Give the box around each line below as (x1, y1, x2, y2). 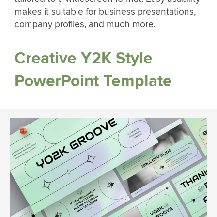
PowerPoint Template (15, 71, 172, 91)
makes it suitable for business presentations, (15, 6, 196, 18)
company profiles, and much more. (15, 18, 155, 31)
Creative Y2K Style (15, 48, 153, 68)
